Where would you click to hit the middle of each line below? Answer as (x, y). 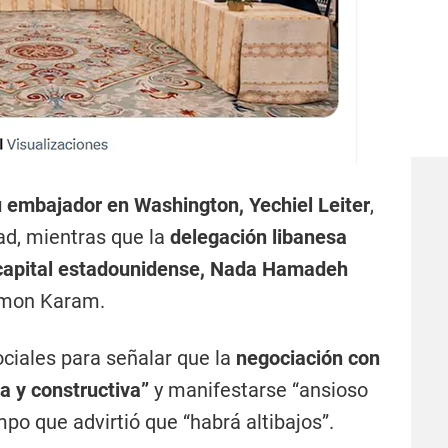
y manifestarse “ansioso (261, 390)
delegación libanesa (258, 237)
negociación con (308, 358)
